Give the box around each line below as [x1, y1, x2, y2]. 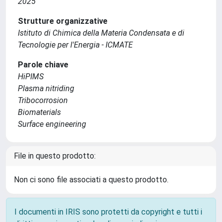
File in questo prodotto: [14, 151, 96, 161]
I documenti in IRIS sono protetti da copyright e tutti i [14, 207, 202, 217]
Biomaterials [18, 108, 61, 117]
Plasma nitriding [18, 84, 74, 93]
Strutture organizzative [18, 16, 108, 26]
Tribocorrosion [18, 96, 68, 105]
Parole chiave [18, 60, 68, 69]
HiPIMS [18, 72, 44, 81]
